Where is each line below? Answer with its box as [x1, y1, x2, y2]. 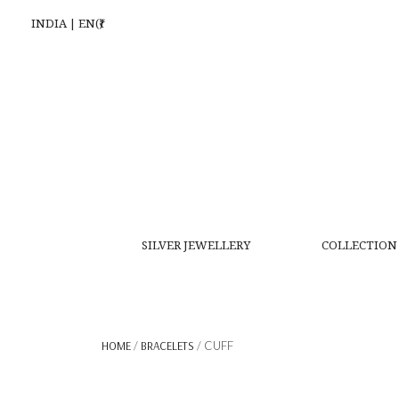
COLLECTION [322, 237, 397, 254]
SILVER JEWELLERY [142, 237, 250, 254]
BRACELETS [141, 338, 194, 354]
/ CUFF [194, 338, 233, 354]
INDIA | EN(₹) [31, 14, 103, 31]
